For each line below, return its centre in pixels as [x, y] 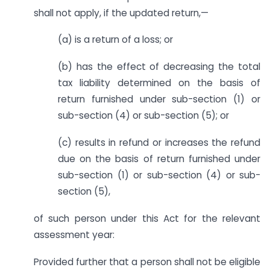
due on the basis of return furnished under [159, 159]
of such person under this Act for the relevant [147, 218]
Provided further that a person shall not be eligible [147, 262]
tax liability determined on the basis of [159, 83]
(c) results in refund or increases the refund [159, 142]
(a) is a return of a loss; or [115, 40]
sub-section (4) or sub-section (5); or [143, 116]
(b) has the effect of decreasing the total [159, 67]
